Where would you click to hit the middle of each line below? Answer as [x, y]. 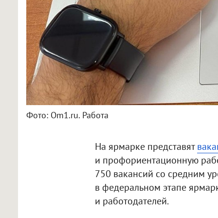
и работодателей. [132, 201]
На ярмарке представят [146, 147]
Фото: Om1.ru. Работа [68, 115]
